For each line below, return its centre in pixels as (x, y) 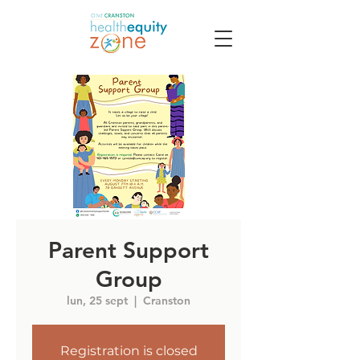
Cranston (167, 301)
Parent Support (129, 250)
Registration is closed (129, 351)
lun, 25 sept (97, 301)
